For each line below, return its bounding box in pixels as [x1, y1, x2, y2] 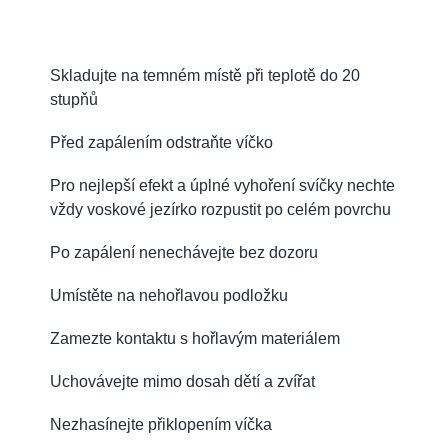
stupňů [50, 90, 98, 108]
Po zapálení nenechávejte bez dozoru [50, 243, 318, 261]
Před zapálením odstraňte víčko [50, 133, 273, 151]
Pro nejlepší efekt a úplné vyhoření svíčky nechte [50, 176, 395, 194]
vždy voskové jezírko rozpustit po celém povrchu [50, 200, 391, 218]
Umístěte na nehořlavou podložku [50, 286, 288, 304]
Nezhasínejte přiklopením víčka [50, 415, 272, 433]
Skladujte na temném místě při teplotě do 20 [50, 66, 360, 84]
